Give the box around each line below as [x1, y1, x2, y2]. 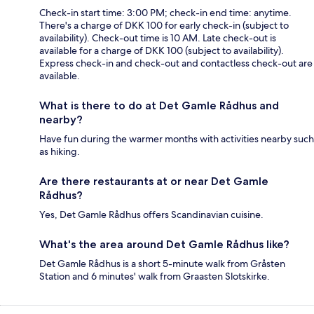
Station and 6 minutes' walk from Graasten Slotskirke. [39, 270, 270, 283]
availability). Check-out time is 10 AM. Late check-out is [39, 32, 276, 45]
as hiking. [39, 145, 80, 158]
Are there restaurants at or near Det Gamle [39, 175, 268, 189]
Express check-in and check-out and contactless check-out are [39, 57, 313, 70]
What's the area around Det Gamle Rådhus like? [39, 238, 289, 252]
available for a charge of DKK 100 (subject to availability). [39, 44, 284, 57]
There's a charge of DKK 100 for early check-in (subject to [39, 19, 289, 32]
